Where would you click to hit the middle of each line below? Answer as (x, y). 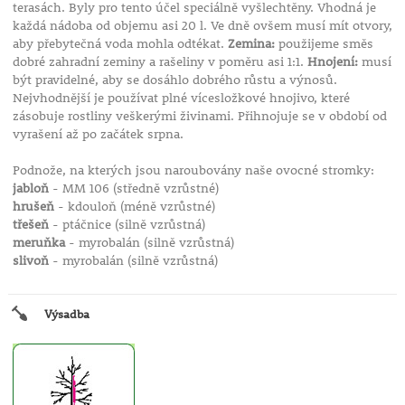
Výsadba (66, 314)
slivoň (30, 261)
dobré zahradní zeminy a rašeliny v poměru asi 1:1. (160, 62)
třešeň (30, 225)
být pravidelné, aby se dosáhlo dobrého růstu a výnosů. (174, 80)
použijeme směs (324, 44)
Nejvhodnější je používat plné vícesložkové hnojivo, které (181, 98)
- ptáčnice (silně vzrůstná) (127, 225)
